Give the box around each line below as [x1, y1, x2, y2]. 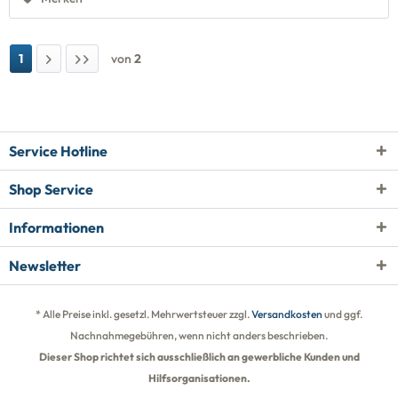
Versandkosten [251, 306, 322, 321]
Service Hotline [9, 141, 107, 160]
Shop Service [9, 179, 93, 198]
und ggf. [322, 306, 362, 321]
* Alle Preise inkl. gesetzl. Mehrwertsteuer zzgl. [36, 306, 251, 321]
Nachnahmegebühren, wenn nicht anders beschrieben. [70, 328, 328, 342]
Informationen [9, 218, 104, 236]
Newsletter [9, 256, 81, 275]
